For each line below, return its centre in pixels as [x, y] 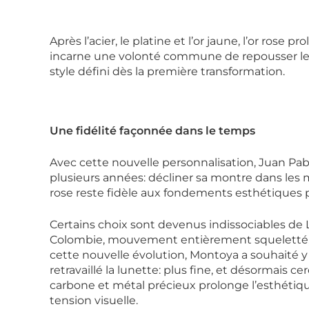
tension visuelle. [94, 300]
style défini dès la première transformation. [167, 71]
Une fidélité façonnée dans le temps [152, 130]
